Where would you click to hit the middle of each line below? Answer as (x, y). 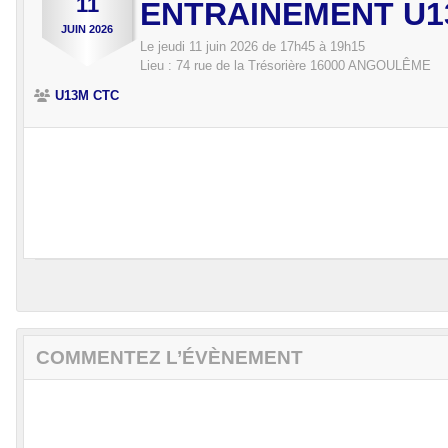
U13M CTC (87, 96)
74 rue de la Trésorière (241, 66)
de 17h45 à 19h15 (311, 47)
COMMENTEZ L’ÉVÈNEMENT (169, 358)
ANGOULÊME (389, 66)
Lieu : (158, 66)
